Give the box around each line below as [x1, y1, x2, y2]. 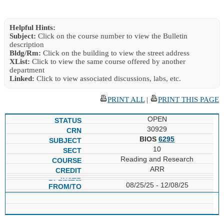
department [9, 65, 44, 74]
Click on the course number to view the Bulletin [36, 31, 187, 40]
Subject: [9, 31, 36, 40]
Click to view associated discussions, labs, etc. [34, 74, 181, 82]
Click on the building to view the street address [41, 48, 189, 57]
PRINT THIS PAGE [158, 95, 219, 103]
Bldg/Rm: [9, 48, 41, 57]
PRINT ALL [107, 95, 144, 103]
